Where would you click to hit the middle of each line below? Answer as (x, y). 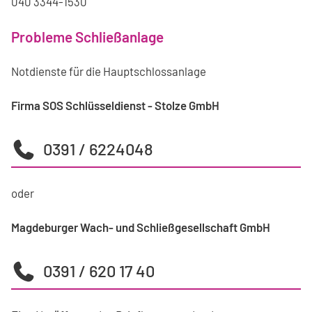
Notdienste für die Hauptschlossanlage (109, 71)
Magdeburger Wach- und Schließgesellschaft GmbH (141, 227)
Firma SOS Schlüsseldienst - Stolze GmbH (115, 106)
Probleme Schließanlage (87, 37)
